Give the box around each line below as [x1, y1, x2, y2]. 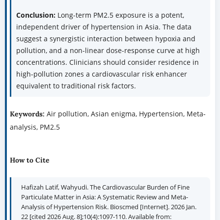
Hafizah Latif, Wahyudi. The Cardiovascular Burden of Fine [21, 183, 190, 192]
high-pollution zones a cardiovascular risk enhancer [16, 69, 187, 79]
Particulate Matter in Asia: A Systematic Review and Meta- [21, 192, 188, 202]
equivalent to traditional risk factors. [16, 81, 136, 91]
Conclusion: [16, 10, 57, 20]
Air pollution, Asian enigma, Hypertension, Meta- [46, 109, 206, 119]
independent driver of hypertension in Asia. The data [16, 22, 192, 32]
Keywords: [9, 110, 47, 119]
